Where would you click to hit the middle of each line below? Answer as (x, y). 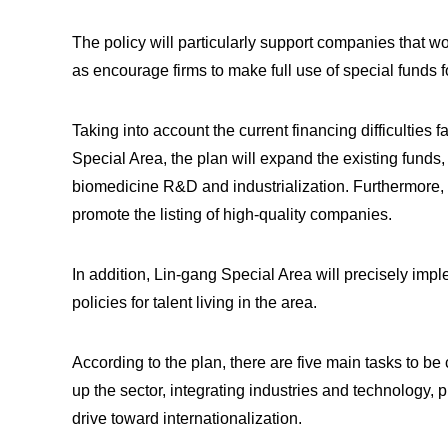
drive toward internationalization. (187, 418)
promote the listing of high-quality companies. (232, 214)
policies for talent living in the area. (194, 302)
